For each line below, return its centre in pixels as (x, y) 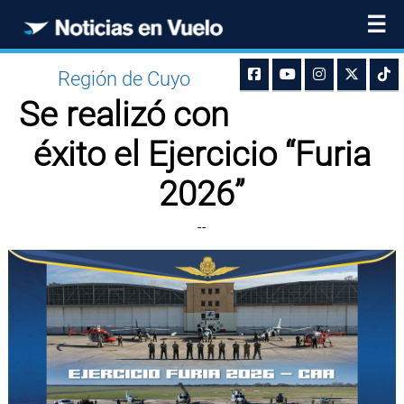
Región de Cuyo (124, 79)
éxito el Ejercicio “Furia (202, 154)
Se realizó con (124, 115)
